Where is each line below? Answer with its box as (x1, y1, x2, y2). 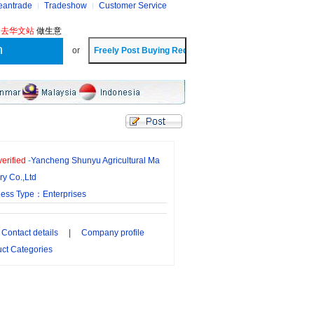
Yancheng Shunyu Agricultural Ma (31, 156, 160, 165)
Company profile (81, 228, 144, 238)
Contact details (1, 228, 58, 238)
